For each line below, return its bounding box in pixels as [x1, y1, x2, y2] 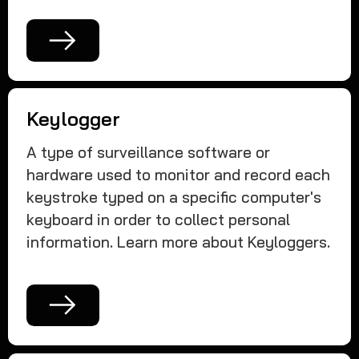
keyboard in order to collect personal [26, 210, 291, 230]
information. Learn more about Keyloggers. [26, 232, 331, 252]
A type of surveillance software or [26, 143, 271, 163]
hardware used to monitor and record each [26, 165, 331, 185]
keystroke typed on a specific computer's [26, 188, 322, 208]
